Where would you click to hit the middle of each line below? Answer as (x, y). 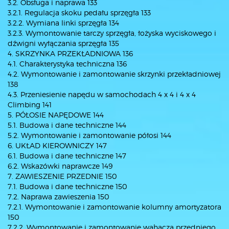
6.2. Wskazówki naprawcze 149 (60, 166)
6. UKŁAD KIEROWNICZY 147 (57, 145)
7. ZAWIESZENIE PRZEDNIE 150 (62, 176)
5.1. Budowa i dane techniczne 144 (67, 125)
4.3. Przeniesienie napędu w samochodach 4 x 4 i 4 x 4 (102, 94)
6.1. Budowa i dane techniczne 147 (67, 156)
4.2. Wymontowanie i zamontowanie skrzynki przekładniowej (114, 74)
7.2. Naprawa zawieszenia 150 (59, 197)
